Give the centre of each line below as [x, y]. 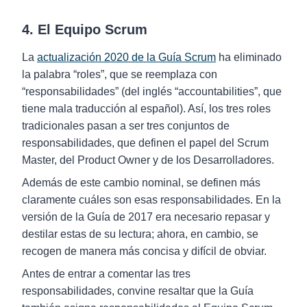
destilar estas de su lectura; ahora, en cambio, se [140, 234]
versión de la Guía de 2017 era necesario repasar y [146, 217]
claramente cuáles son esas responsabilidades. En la [151, 200]
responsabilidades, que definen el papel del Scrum [145, 143]
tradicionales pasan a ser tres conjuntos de [126, 126]
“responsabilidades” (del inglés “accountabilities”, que [152, 91]
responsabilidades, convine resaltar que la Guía [138, 291]
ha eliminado [249, 57]
